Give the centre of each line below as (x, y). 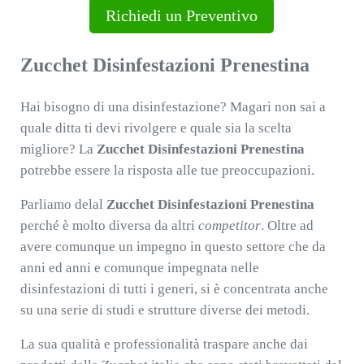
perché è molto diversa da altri (109, 226)
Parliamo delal (63, 205)
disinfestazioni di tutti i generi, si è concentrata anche (174, 289)
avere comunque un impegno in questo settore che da (173, 247)
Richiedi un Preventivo (182, 16)
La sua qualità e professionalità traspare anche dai (164, 344)
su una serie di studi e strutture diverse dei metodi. (165, 310)
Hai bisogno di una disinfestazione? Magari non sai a (173, 107)
